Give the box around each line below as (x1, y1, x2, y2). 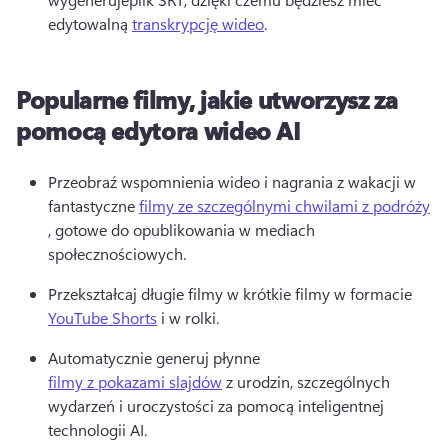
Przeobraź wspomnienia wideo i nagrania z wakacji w (48, 170, 416, 192)
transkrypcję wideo (132, 12, 264, 34)
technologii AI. (48, 418, 151, 440)
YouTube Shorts (48, 306, 157, 328)
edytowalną (48, 12, 132, 34)
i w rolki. (157, 306, 223, 328)
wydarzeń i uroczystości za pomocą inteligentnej (48, 394, 384, 416)
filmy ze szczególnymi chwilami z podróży (139, 194, 430, 216)
